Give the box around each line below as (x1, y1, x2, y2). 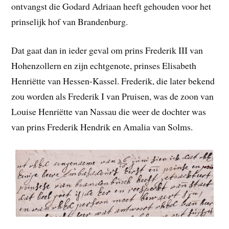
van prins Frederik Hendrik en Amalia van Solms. (11, 121, 193, 133)
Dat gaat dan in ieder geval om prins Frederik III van (11, 44, 203, 57)
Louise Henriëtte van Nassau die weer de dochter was (11, 105, 207, 118)
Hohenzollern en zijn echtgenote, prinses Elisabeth (11, 59, 197, 72)
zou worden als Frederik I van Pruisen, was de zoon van (11, 90, 214, 103)
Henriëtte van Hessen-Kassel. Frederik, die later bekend (11, 75, 215, 87)
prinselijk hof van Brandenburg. (11, 15, 128, 28)
